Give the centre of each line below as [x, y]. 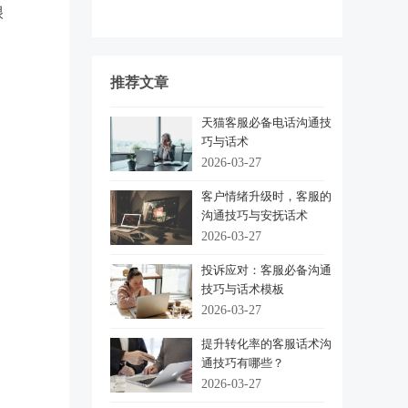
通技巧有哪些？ [243, 363]
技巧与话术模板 [243, 289]
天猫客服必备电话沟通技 [266, 122]
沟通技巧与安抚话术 [255, 215]
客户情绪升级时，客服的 [266, 196]
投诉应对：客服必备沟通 [266, 270]
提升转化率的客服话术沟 [266, 344]
